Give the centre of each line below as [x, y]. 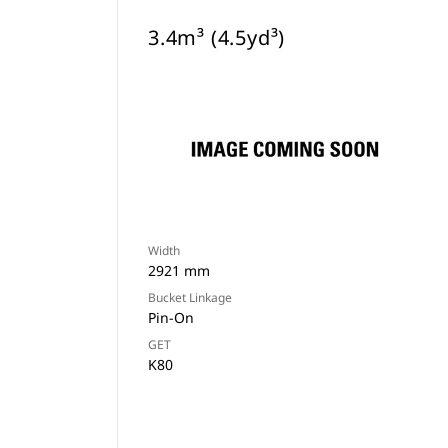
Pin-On [171, 317]
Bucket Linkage [190, 297]
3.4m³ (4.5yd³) [217, 37]
